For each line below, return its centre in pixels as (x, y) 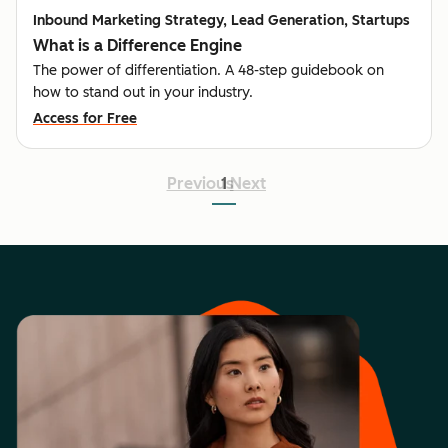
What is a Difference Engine (137, 45)
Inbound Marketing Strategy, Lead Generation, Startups (221, 20)
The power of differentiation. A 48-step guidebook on (208, 70)
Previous (200, 183)
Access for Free (85, 118)
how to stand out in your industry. (143, 92)
